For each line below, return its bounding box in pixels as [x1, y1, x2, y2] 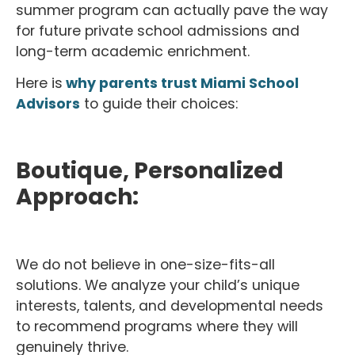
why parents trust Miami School [63, 74, 299, 94]
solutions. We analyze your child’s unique [16, 276, 300, 296]
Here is [16, 74, 63, 94]
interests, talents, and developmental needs [16, 296, 323, 316]
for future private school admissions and [16, 21, 300, 40]
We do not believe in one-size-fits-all [16, 255, 275, 275]
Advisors [16, 94, 80, 114]
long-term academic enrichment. [16, 41, 250, 61]
